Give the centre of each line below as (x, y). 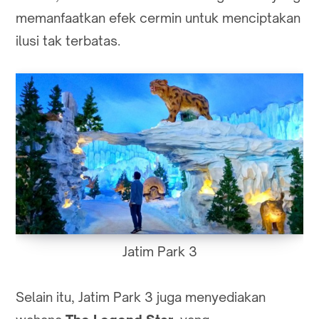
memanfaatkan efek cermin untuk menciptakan (158, 18)
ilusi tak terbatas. (68, 41)
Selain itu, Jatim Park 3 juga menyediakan (141, 297)
